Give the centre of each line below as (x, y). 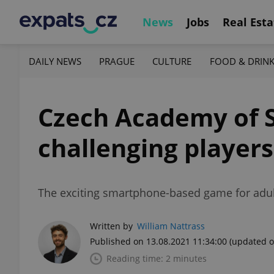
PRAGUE (117, 61)
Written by (111, 226)
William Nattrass (171, 226)
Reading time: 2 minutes (157, 258)
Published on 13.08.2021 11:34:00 (158, 241)
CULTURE (172, 61)
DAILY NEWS (55, 61)
